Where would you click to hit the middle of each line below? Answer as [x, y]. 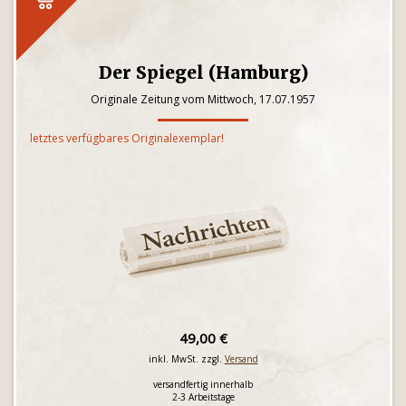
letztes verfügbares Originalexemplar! [127, 138]
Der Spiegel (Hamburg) [203, 72]
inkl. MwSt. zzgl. [186, 359]
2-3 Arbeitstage [203, 397]
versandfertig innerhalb [203, 384]
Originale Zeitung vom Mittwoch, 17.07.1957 [203, 99]
